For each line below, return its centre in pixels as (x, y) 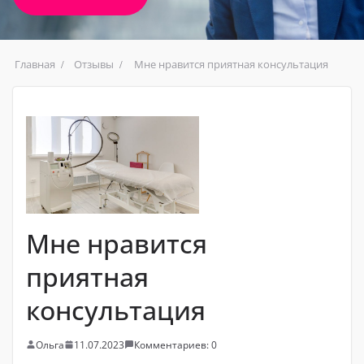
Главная (35, 64)
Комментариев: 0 (175, 344)
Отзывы (94, 64)
